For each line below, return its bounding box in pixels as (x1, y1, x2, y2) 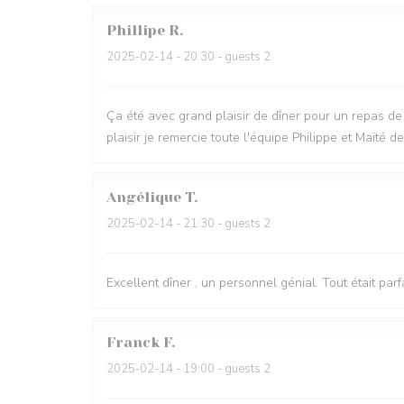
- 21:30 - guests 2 (173, 216, 271, 232)
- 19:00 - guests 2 (173, 361, 271, 377)
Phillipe (106, 22, 165, 39)
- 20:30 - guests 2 (173, 49, 271, 65)
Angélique (106, 188, 181, 206)
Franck (106, 334, 160, 351)
